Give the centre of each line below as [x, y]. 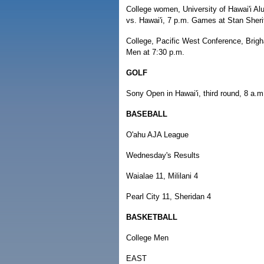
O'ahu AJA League [157, 135]
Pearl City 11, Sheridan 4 [169, 197]
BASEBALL [147, 114]
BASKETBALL [152, 217]
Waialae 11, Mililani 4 [162, 176]
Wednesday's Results [163, 155]
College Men [147, 238]
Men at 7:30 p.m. [155, 52]
